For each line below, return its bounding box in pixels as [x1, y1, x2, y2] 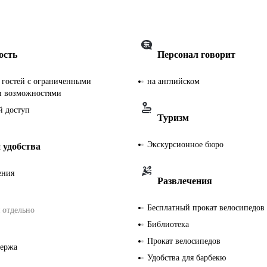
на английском [147, 76, 200, 86]
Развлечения [157, 175, 212, 186]
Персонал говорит [157, 49, 235, 60]
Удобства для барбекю [147, 253, 226, 262]
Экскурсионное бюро [147, 139, 223, 149]
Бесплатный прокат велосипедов [147, 203, 265, 212]
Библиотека [147, 219, 189, 229]
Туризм [157, 112, 189, 123]
